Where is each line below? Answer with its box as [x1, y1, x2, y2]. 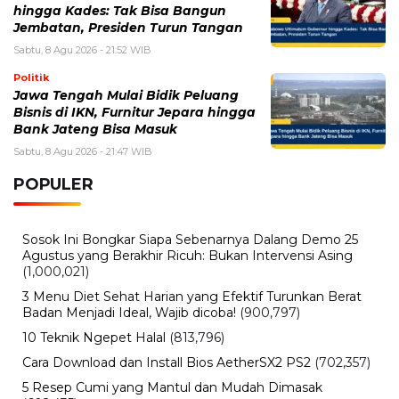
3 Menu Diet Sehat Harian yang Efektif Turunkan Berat [22, 288, 362, 305]
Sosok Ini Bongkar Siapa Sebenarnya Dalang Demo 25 [22, 231, 358, 248]
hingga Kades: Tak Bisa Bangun [13, 3, 226, 18]
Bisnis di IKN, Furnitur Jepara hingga [13, 104, 256, 119]
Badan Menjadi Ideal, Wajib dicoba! [22, 304, 236, 321]
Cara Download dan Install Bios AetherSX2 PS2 [22, 354, 311, 370]
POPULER [13, 174, 94, 194]
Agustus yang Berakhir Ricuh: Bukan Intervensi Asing [22, 247, 353, 264]
